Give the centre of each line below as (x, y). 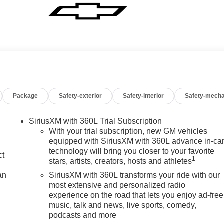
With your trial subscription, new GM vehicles (128, 131)
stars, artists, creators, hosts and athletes (121, 161)
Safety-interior (144, 96)
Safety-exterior (81, 96)
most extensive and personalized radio (117, 185)
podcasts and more (83, 215)
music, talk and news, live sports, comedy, (123, 205)
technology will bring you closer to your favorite (132, 151)
